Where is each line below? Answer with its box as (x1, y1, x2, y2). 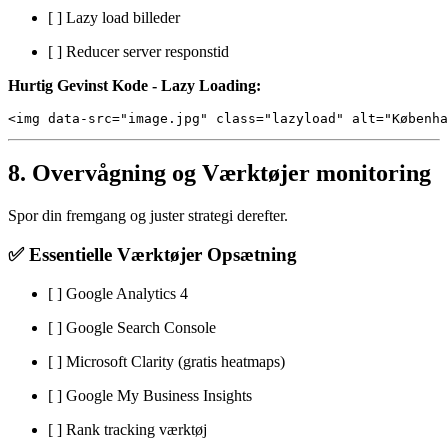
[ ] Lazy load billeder (48, 8, 180, 26)
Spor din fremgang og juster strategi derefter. (8, 207, 288, 225)
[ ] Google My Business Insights (48, 386, 252, 404)
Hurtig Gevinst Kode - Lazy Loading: (8, 76, 261, 94)
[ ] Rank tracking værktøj (48, 420, 207, 438)
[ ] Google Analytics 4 (48, 284, 188, 302)
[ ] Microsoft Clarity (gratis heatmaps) (48, 352, 285, 370)
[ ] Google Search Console (48, 318, 216, 336)
